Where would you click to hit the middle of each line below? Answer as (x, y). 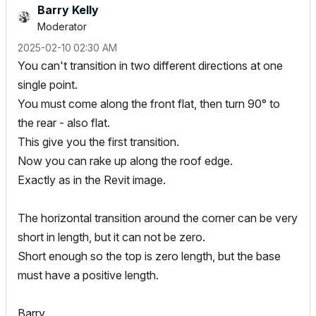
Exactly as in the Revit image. (92, 180)
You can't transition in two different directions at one (150, 65)
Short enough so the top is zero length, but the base (149, 256)
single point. (48, 84)
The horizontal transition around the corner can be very (158, 218)
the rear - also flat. (64, 122)
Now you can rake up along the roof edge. (125, 160)
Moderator (62, 26)
